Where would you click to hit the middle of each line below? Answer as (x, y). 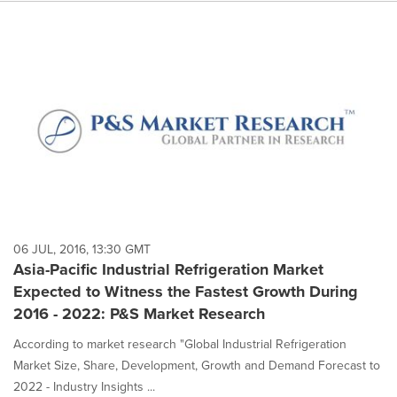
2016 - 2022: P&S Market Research (139, 314)
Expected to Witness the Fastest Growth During (186, 292)
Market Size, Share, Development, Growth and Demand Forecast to (197, 366)
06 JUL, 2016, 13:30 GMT (82, 250)
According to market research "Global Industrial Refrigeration (180, 345)
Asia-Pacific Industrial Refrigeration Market (168, 270)
